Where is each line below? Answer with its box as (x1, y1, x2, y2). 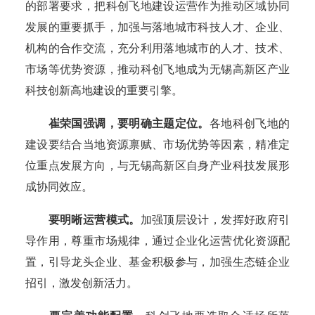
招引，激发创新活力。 (25, 277, 138, 290)
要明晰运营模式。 (48, 214, 141, 226)
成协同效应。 (25, 181, 93, 193)
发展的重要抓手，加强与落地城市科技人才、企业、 (25, 21, 290, 34)
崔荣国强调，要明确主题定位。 (48, 117, 210, 130)
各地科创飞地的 (209, 117, 290, 130)
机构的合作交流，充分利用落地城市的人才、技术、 (25, 42, 290, 55)
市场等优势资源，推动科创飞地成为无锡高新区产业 (25, 63, 290, 76)
